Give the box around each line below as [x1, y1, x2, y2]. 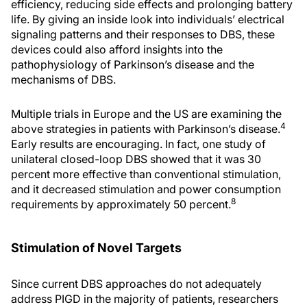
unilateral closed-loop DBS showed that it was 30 [11, 152, 261, 167]
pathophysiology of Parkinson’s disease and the [11, 58, 254, 72]
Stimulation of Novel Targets [11, 241, 182, 256]
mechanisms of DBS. [11, 73, 116, 87]
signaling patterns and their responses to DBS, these [11, 27, 275, 42]
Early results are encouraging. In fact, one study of [11, 137, 266, 151]
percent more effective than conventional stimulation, [11, 167, 281, 182]
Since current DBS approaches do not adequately [11, 277, 262, 291]
